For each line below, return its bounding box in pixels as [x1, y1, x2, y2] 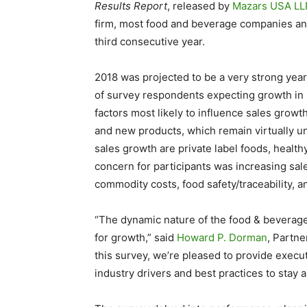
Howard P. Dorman [177, 231, 267, 244]
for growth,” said [95, 231, 177, 244]
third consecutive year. [95, 35, 205, 48]
